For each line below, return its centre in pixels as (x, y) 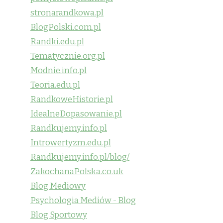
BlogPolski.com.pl (66, 27)
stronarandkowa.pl (67, 12)
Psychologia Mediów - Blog (83, 200)
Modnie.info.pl (58, 70)
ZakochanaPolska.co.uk (77, 171)
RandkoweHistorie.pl (72, 99)
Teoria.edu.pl (55, 85)
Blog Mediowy (58, 186)
